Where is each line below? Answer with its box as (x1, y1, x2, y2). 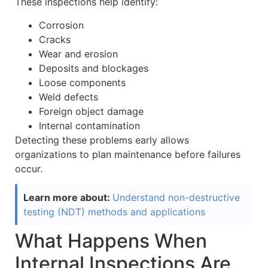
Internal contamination (39, 119, 140, 132)
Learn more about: (23, 191, 112, 203)
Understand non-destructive (112, 191, 240, 203)
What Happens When (15, 229, 207, 252)
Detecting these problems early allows (15, 133, 189, 146)
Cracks (39, 33, 71, 45)
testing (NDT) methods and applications (23, 205, 205, 218)
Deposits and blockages (39, 62, 148, 74)
